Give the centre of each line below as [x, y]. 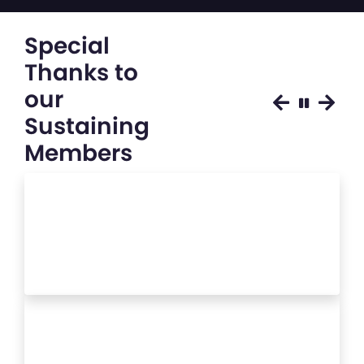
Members [78, 154]
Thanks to [81, 73]
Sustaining [87, 127]
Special [67, 46]
